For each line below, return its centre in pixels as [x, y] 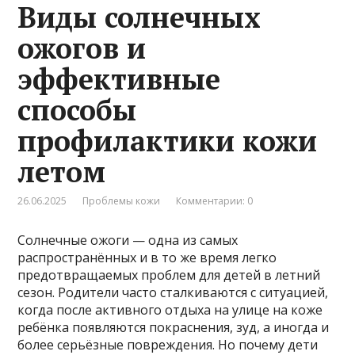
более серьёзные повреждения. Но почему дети [168, 344]
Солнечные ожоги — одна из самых [128, 240]
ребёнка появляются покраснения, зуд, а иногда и [174, 327]
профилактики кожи [168, 140]
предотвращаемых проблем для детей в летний [169, 275]
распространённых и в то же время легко [147, 257]
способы [77, 109]
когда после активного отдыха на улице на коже [170, 309]
